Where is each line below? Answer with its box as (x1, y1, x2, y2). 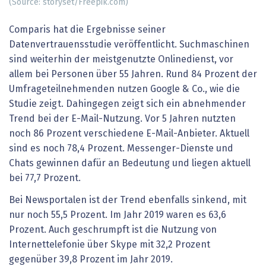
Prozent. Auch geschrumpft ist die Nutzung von (9, 225, 217, 235)
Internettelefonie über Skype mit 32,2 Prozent (9, 240, 210, 250)
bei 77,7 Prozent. (9, 173, 81, 183)
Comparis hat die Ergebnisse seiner (9, 24, 166, 34)
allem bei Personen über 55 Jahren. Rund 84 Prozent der (9, 69, 257, 79)
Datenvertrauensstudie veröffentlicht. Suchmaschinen (9, 39, 249, 49)
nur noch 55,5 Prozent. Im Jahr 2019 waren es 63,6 (9, 210, 226, 220)
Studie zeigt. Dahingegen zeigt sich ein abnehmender (9, 99, 246, 109)
